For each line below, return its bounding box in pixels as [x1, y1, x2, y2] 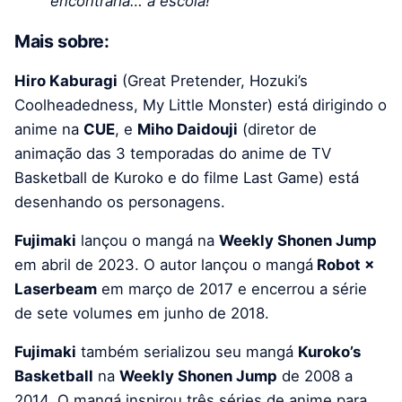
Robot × [313, 255, 374, 274]
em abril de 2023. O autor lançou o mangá [14, 255, 313, 274]
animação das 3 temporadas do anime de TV [14, 144, 331, 162]
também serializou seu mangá [76, 342, 298, 361]
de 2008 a [277, 366, 353, 385]
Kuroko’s [298, 342, 361, 361]
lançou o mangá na [76, 231, 219, 249]
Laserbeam [14, 279, 97, 298]
